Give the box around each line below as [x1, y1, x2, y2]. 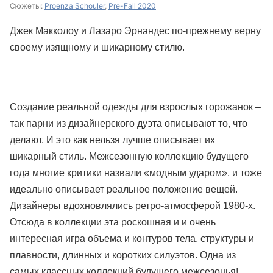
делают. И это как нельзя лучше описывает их [10, 135, 215, 145]
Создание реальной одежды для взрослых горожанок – [10, 102, 261, 112]
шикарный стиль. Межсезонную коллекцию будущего [10, 151, 249, 161]
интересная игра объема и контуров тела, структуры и [10, 233, 254, 244]
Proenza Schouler [44, 1, 105, 10]
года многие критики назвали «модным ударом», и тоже [10, 168, 262, 178]
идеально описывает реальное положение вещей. [10, 184, 238, 194]
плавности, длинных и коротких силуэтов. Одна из [10, 250, 236, 260]
